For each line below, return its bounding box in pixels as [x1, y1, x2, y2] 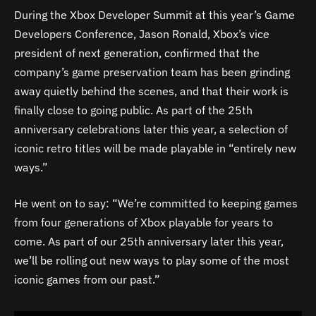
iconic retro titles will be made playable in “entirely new [14, 140, 296, 155]
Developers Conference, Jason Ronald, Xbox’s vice [14, 26, 269, 41]
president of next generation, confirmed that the [14, 45, 260, 60]
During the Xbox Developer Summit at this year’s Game [14, 7, 295, 22]
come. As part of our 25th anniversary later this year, [14, 234, 284, 249]
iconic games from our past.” [14, 272, 160, 287]
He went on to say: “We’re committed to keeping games [14, 196, 298, 211]
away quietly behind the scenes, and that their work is [14, 83, 288, 98]
